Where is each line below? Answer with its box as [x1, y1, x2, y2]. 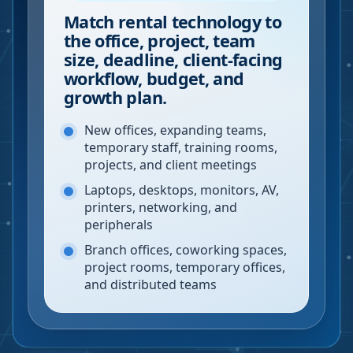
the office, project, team [64, 29, 255, 52]
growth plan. [64, 86, 167, 109]
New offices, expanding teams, [84, 121, 266, 139]
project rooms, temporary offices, [84, 258, 285, 276]
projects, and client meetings [84, 156, 257, 173]
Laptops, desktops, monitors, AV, [84, 181, 279, 199]
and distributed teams [84, 276, 217, 293]
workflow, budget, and [64, 67, 244, 90]
